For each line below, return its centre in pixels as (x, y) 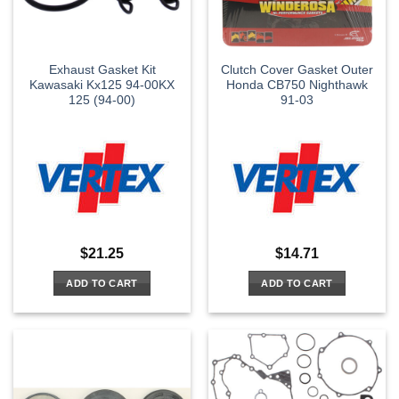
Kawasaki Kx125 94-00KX (102, 85)
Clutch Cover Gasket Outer (297, 69)
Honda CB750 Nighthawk (297, 85)
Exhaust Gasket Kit (102, 69)
